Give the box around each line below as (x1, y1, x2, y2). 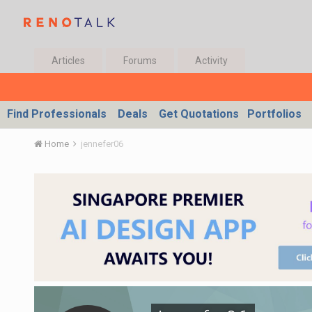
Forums (123, 55, 157, 66)
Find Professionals (7, 107, 107, 120)
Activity (194, 55, 228, 66)
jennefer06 (80, 139, 123, 149)
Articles (51, 55, 85, 66)
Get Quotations (159, 107, 239, 120)
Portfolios (247, 107, 302, 120)
